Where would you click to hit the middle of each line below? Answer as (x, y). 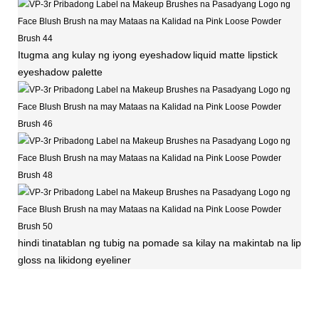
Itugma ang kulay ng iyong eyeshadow (104, 54)
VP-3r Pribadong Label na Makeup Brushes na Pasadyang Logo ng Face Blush (157, 280)
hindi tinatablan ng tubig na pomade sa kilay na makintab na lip (159, 242)
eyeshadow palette (60, 72)
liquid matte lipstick (235, 54)
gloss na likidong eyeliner (74, 260)
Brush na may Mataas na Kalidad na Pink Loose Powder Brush (128, 300)
